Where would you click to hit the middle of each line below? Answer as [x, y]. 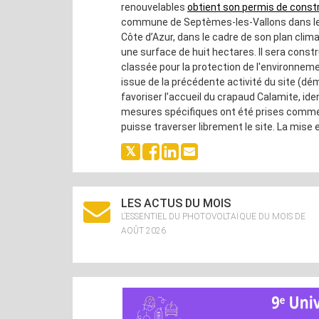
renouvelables [154, 7]
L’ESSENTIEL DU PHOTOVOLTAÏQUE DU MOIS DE [213, 216]
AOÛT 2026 [143, 231]
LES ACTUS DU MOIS [176, 203]
